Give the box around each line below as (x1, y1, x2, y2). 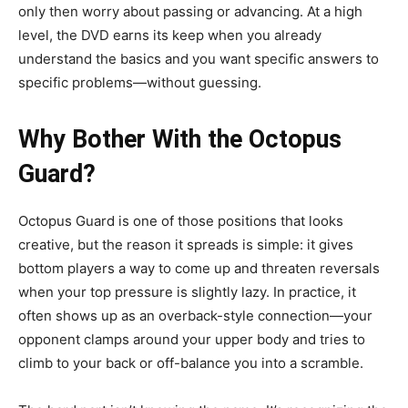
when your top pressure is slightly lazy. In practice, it (18, 283, 356, 301)
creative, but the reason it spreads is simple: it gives (18, 236, 353, 254)
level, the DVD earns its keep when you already (18, 26, 321, 45)
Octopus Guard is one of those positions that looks (18, 212, 343, 230)
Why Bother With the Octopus (18, 125, 342, 155)
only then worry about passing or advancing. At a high (18, 3, 362, 21)
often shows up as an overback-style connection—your (18, 307, 372, 325)
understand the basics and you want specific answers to (18, 50, 379, 68)
